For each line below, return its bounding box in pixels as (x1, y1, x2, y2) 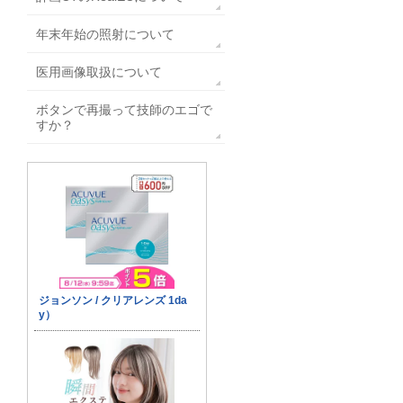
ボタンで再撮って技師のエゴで (36, 103, 212, 117)
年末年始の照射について (36, 27, 175, 41)
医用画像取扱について (36, 65, 162, 79)
